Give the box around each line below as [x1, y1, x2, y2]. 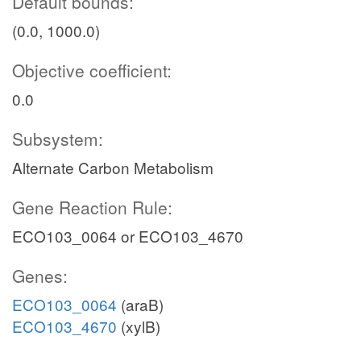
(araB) [117, 293, 164, 315]
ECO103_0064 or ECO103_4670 [12, 225, 243, 247]
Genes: [12, 263, 68, 288]
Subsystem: [12, 127, 103, 151]
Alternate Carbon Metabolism [12, 156, 214, 178]
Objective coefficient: [12, 58, 172, 82]
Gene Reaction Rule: [12, 195, 172, 219]
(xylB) [117, 315, 160, 337]
